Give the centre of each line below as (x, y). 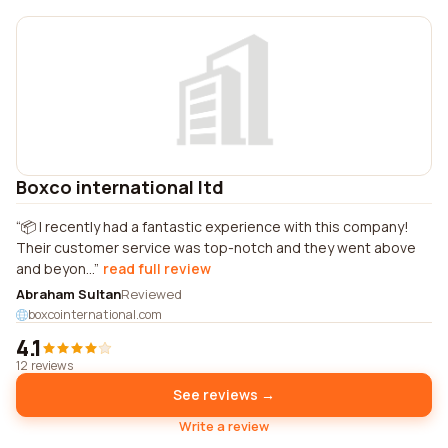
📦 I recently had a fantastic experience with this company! (215, 226)
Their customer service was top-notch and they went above (216, 247)
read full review (157, 268)
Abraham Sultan (68, 294)
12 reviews (44, 365)
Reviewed (151, 294)
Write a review (224, 426)
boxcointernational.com (95, 314)
